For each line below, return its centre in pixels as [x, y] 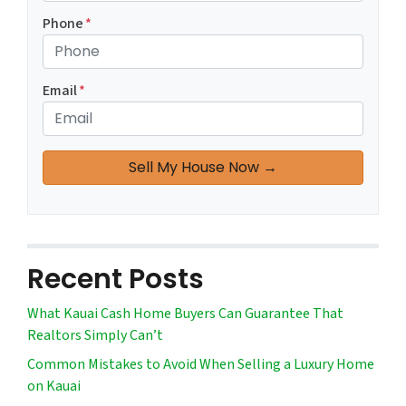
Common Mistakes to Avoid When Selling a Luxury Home [201, 365]
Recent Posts [116, 280]
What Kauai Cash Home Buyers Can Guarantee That [185, 314]
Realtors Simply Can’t [95, 336]
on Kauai [54, 387]
